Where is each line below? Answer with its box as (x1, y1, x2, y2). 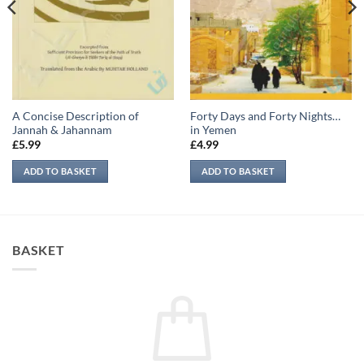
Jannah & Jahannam (11, 123, 112, 136)
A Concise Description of (11, 109, 139, 123)
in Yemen (189, 123, 236, 136)
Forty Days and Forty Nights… (189, 109, 340, 123)
